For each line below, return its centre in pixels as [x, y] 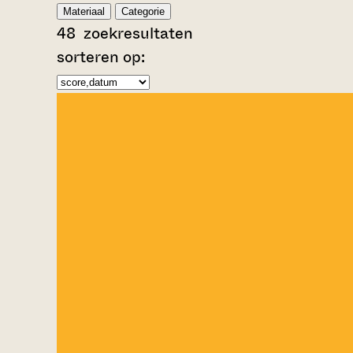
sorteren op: [101, 57]
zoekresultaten [134, 33]
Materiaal [84, 11]
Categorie [143, 11]
